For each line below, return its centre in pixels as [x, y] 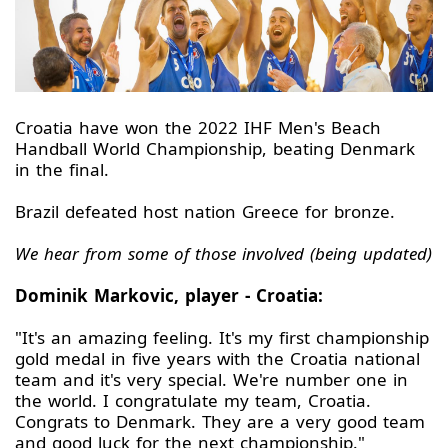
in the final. [62, 170]
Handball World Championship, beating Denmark [215, 149]
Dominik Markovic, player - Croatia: [169, 296]
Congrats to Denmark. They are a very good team [220, 422]
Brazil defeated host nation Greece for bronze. [205, 212]
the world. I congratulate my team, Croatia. [193, 401]
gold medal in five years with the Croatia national [217, 359]
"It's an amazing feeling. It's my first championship [222, 338]
